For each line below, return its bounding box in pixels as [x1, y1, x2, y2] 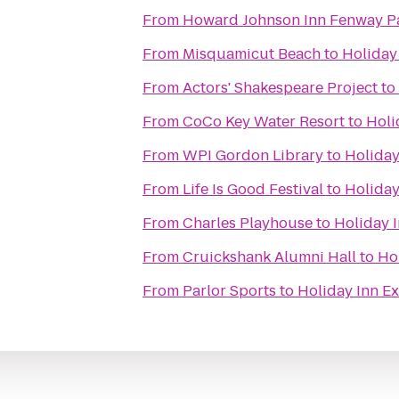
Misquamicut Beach [183, 44, 321, 64]
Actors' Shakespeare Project [183, 77, 378, 98]
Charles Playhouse [183, 213, 313, 233]
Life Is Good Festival [183, 179, 323, 199]
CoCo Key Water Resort [183, 111, 345, 132]
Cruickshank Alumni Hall [183, 247, 356, 267]
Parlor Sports [183, 281, 276, 301]
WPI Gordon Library [183, 145, 323, 166]
